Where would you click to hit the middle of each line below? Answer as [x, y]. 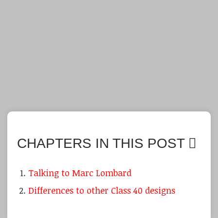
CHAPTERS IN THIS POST [103, 144]
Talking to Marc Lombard [80, 173]
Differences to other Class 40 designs [102, 191]
